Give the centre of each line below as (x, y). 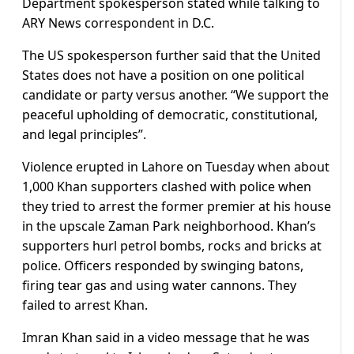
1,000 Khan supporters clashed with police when (167, 187)
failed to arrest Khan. (85, 305)
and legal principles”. (84, 135)
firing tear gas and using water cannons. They (159, 286)
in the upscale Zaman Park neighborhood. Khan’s (169, 226)
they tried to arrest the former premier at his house (177, 207)
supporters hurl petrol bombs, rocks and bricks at (172, 246)
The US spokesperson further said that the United (171, 56)
